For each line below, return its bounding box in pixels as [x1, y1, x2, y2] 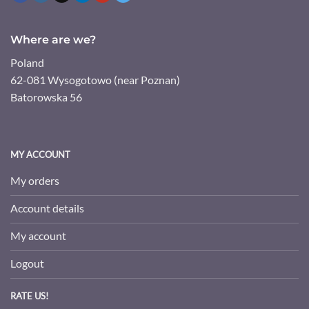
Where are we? [10, 33, 96, 47]
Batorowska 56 [10, 90, 82, 104]
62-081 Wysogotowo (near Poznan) [10, 73, 180, 87]
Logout [10, 256, 44, 270]
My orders [10, 173, 59, 187]
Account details [10, 201, 84, 215]
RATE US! [10, 290, 48, 301]
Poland [10, 56, 44, 70]
